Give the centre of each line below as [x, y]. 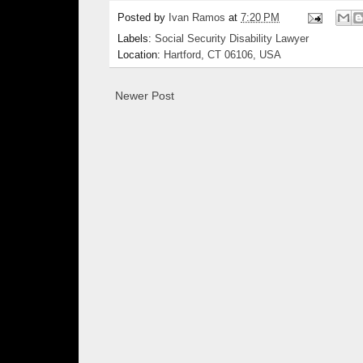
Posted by [143, 17]
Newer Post [145, 96]
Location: [141, 56]
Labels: [136, 39]
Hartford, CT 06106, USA [222, 56]
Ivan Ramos [197, 17]
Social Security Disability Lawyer [232, 39]
